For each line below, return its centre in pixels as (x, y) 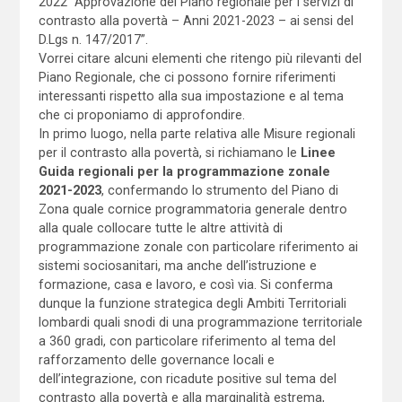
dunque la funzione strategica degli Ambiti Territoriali (192, 303)
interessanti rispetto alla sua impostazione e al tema (191, 96)
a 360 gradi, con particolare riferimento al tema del (187, 341)
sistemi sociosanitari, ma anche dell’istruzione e (177, 265)
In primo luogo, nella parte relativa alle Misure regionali (197, 133)
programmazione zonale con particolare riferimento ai (198, 246)
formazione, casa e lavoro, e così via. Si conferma (185, 284)
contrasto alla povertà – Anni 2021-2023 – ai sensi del (196, 20)
